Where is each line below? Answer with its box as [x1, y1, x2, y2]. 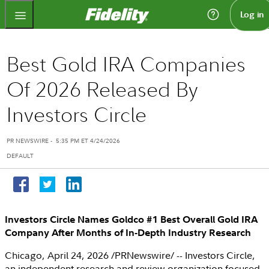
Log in [240, 9, 264, 20]
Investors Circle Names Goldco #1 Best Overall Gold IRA [5, 213, 258, 225]
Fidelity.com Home [148, 5, 230, 19]
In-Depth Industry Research [125, 226, 251, 238]
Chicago [5, 248, 42, 262]
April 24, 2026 [47, 248, 109, 262]
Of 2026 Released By [7, 76, 199, 103]
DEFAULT [7, 151, 34, 161]
